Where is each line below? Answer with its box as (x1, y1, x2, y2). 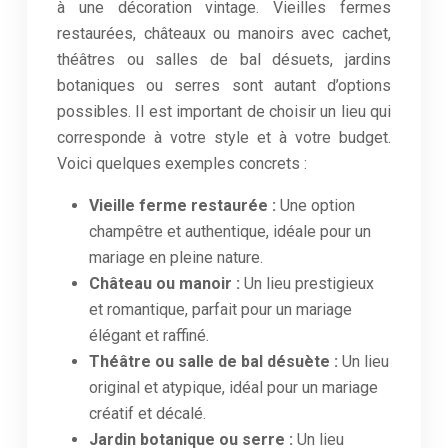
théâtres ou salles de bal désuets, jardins (57, 50, 391, 69)
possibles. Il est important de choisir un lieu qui (57, 102, 391, 121)
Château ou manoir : (89, 274, 244, 293)
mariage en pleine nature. (89, 248, 263, 267)
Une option (280, 196, 355, 215)
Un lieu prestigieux (244, 274, 374, 293)
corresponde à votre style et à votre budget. (57, 128, 391, 147)
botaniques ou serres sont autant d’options (57, 76, 391, 95)
